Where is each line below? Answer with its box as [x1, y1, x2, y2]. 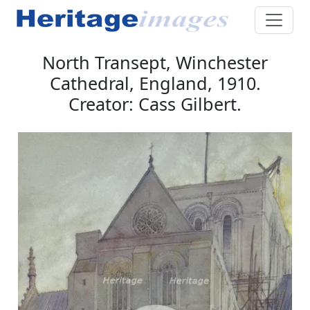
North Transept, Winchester [42, 50, 268, 74]
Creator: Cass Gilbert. [69, 91, 241, 116]
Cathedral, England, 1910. [49, 71, 261, 95]
